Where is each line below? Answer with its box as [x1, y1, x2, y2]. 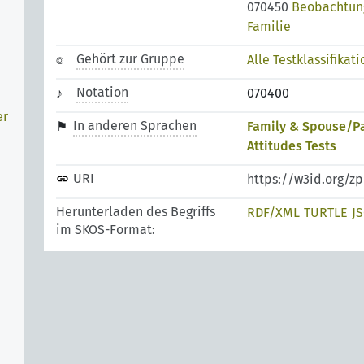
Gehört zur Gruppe [76, 51, 184, 67]
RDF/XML [247, 205, 300, 220]
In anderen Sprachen [73, 118, 197, 133]
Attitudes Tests [247, 138, 336, 154]
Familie [247, 19, 291, 34]
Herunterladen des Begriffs [56, 204, 215, 219]
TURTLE [304, 205, 348, 220]
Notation [76, 84, 128, 100]
